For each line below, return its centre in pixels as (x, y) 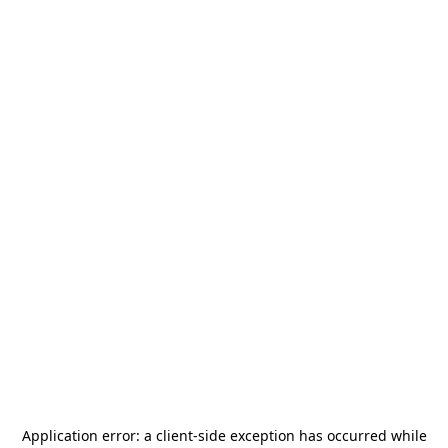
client (174, 435)
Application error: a (88, 435)
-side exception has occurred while (309, 435)
